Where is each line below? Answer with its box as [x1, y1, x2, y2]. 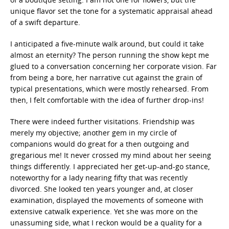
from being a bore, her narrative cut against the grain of [10, 73, 202, 82]
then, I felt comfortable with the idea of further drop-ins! [10, 95, 204, 105]
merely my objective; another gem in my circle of [10, 128, 177, 138]
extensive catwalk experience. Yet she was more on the [10, 207, 198, 216]
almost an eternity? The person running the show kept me [10, 50, 209, 60]
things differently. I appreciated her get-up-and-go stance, [10, 162, 210, 171]
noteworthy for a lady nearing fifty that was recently [10, 173, 188, 182]
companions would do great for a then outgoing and [10, 139, 189, 149]
